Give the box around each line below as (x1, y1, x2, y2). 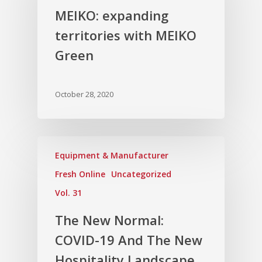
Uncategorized (111, 168, 171, 180)
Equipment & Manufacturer (55, 150, 168, 161)
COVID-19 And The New (55, 231, 202, 249)
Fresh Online (55, 168, 105, 180)
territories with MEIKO (55, 26, 196, 44)
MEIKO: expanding (55, 6, 168, 25)
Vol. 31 (55, 187, 82, 199)
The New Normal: (55, 211, 164, 229)
